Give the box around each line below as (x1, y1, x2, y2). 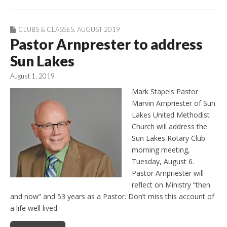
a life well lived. (10, 203, 59, 213)
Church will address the (132, 121, 207, 131)
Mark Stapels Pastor (132, 86, 198, 96)
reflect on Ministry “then (132, 179, 210, 190)
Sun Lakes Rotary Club (132, 133, 205, 143)
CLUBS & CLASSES (18, 25, 74, 33)
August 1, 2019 (10, 71, 55, 80)
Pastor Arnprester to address (10, 35, 203, 53)
